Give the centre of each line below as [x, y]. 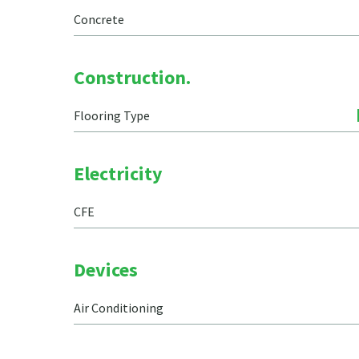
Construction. [132, 77]
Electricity [118, 173]
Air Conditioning [119, 308]
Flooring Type [112, 115]
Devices [106, 270]
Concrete [99, 19]
